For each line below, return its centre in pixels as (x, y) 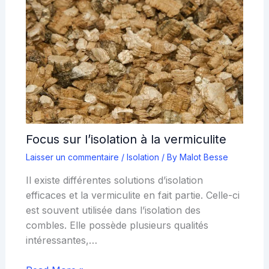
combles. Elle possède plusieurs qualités (117, 225)
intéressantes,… (61, 240)
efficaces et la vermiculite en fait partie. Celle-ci (132, 195)
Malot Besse (204, 157)
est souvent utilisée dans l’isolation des (113, 210)
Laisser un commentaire (72, 157)
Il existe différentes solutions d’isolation (114, 180)
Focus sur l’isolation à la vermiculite (126, 139)
